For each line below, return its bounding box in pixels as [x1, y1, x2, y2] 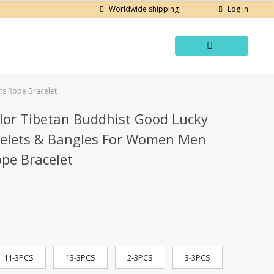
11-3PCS [4, 252, 34, 263]
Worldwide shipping [109, 4, 179, 15]
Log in [228, 4, 248, 14]
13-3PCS [65, 252, 95, 263]
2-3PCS [127, 252, 153, 263]
